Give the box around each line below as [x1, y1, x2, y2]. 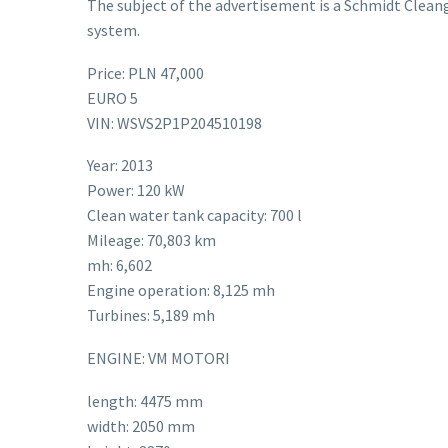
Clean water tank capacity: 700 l [87, 205, 302, 226]
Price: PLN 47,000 [87, 62, 204, 83]
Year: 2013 [87, 155, 153, 176]
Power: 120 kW [87, 180, 185, 201]
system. [87, 20, 140, 41]
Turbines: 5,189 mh [87, 305, 215, 326]
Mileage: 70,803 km [87, 230, 216, 251]
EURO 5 [87, 87, 138, 108]
